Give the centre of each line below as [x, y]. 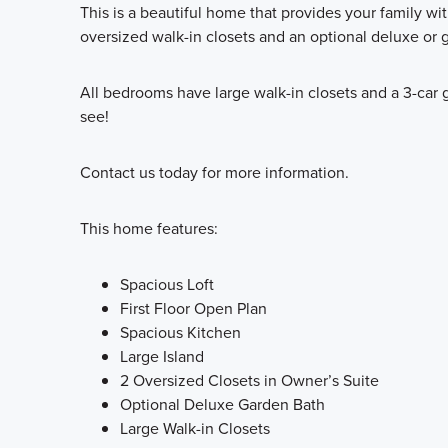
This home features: [149, 227]
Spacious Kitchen [180, 331]
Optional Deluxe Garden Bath [222, 403]
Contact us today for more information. [214, 171]
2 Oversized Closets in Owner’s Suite [249, 379]
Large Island [162, 355]
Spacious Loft [167, 283]
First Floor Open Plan [193, 307]
